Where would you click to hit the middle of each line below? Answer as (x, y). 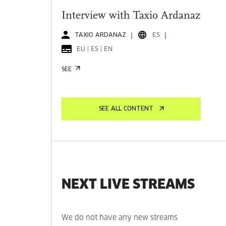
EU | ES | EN (95, 49)
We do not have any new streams (120, 218)
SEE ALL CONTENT (126, 109)
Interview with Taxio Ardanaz (131, 16)
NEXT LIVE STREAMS (128, 184)
